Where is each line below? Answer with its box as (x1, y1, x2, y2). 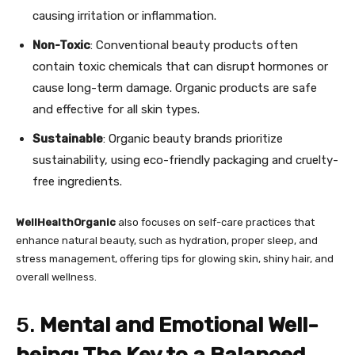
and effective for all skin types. (32, 102, 200, 116)
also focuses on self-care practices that (116, 216, 315, 228)
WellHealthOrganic (16, 216, 116, 228)
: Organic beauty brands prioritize (103, 132, 283, 146)
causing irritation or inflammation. (32, 9, 216, 23)
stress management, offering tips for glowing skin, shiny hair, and (16, 253, 334, 265)
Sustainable (32, 132, 103, 146)
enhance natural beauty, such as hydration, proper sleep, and (16, 235, 318, 246)
